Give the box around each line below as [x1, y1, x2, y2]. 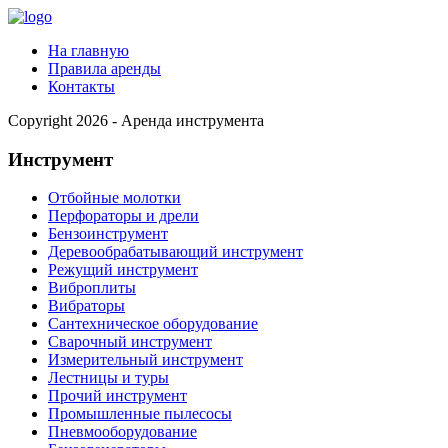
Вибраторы [48, 297, 125, 315]
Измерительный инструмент [48, 351, 243, 369]
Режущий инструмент [48, 261, 198, 279]
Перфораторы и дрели [48, 207, 199, 225]
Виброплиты [48, 279, 136, 297]
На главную [48, 42, 129, 59]
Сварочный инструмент [48, 333, 212, 351]
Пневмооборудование [48, 423, 197, 441]
